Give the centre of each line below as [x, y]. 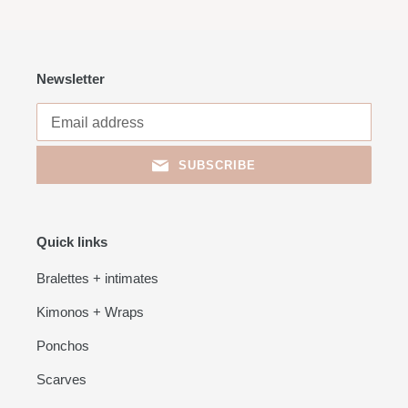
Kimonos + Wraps [90, 312]
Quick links [72, 242]
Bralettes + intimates [97, 279]
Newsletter [71, 78]
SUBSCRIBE [217, 166]
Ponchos [63, 346]
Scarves [61, 380]
